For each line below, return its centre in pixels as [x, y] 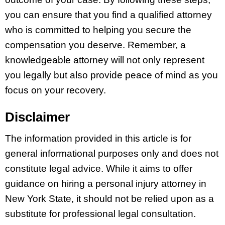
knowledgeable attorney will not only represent [105, 60]
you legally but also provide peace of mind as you [111, 75]
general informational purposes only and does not [112, 154]
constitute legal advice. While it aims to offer [99, 169]
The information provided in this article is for [98, 139]
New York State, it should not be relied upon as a [109, 199]
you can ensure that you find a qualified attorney [108, 15]
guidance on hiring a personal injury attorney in [106, 184]
